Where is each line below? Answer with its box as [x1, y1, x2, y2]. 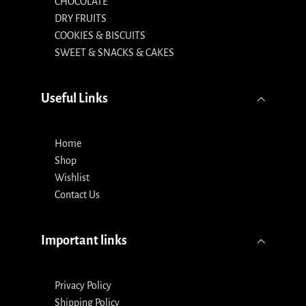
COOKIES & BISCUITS [55, 30, 145, 42]
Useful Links [41, 92, 108, 106]
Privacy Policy [55, 280, 111, 292]
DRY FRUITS [55, 13, 107, 25]
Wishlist [55, 172, 89, 184]
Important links [41, 234, 127, 248]
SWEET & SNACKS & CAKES [55, 47, 174, 59]
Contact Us [55, 189, 100, 201]
